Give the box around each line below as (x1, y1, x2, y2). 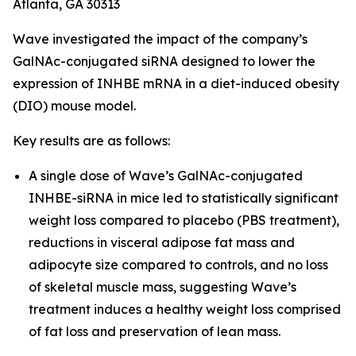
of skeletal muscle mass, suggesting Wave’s (29, 279, 296, 295)
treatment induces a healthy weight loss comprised (29, 301, 341, 317)
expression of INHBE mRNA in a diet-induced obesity (13, 75, 339, 91)
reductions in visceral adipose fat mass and (29, 234, 295, 250)
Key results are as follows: (13, 133, 170, 149)
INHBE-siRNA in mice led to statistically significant (29, 190, 339, 206)
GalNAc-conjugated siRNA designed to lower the (13, 53, 315, 69)
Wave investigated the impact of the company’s (13, 31, 308, 47)
